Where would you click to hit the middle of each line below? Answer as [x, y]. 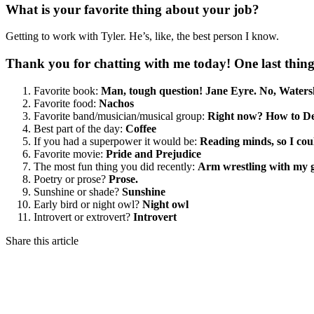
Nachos [116, 103]
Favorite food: [66, 103]
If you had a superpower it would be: [117, 141]
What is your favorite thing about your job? [132, 9]
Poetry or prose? [71, 179]
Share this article [42, 240]
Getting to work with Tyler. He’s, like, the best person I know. [142, 36]
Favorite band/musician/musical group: [121, 116]
